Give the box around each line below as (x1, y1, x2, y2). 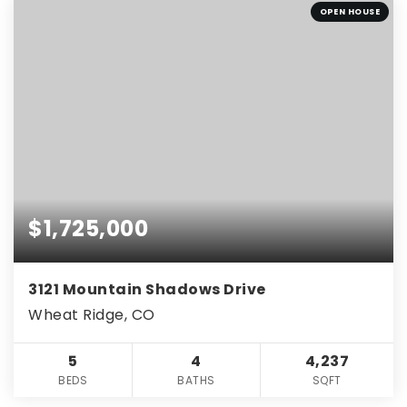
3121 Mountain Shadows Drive (28, 278, 266, 300)
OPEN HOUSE (319, 6, 380, 18)
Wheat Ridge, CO (28, 303, 155, 325)
